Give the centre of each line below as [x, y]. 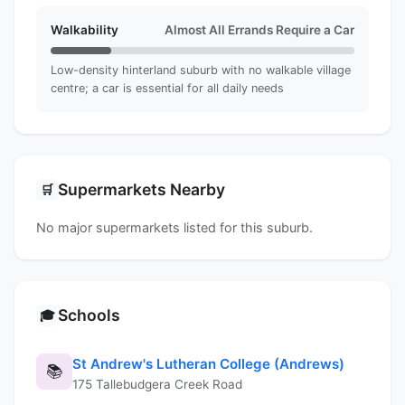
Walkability [85, 29]
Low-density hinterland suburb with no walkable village [201, 70]
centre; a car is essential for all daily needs [167, 88]
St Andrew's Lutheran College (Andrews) [208, 363]
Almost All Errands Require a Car [259, 29]
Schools [89, 315]
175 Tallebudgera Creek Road [157, 384]
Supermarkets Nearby [141, 189]
